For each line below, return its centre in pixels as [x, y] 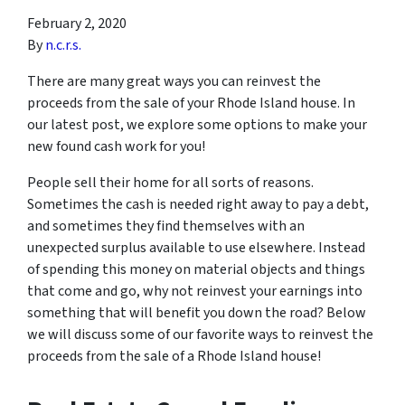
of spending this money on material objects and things [196, 269]
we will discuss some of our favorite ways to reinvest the [200, 334]
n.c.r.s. [63, 45]
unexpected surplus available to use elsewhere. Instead [196, 248]
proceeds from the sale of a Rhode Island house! [174, 356]
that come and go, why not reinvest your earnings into [195, 291]
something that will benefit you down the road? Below [197, 313]
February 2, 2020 [77, 24]
